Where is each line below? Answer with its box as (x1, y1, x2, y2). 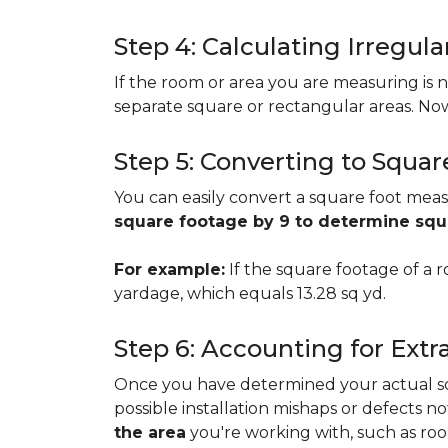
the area (114, 423, 186, 442)
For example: (114, 260, 225, 279)
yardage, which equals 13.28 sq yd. (114, 284, 386, 303)
